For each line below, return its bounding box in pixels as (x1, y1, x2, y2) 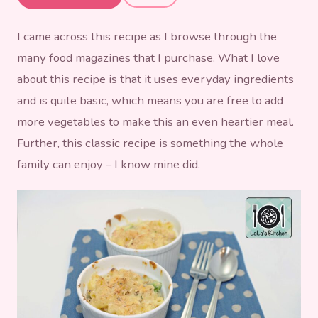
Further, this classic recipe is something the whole (17, 134, 283, 151)
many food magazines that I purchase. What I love (17, 49, 280, 66)
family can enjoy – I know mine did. (17, 155, 200, 172)
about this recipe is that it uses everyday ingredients (17, 70, 294, 87)
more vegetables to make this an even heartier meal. (17, 113, 294, 130)
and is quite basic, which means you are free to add (17, 92, 283, 109)
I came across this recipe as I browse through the (17, 28, 277, 45)
